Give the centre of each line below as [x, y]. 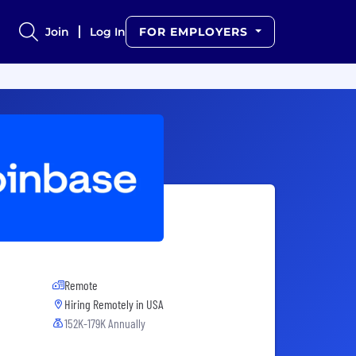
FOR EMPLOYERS [196, 32]
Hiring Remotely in [105, 304]
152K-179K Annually [105, 323]
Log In [108, 32]
